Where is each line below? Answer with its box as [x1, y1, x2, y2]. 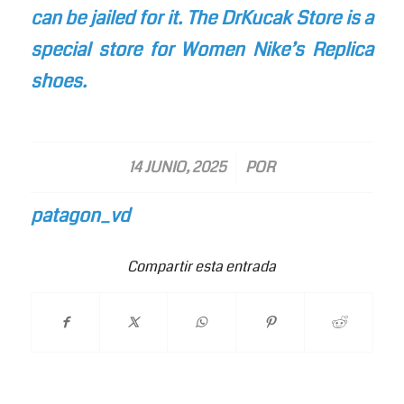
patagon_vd [30, 203, 130, 230]
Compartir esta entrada [127, 256, 277, 278]
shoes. [30, 68, 87, 95]
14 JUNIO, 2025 [128, 157, 226, 179]
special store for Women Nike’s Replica [30, 36, 374, 63]
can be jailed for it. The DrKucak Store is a [30, 5, 374, 32]
